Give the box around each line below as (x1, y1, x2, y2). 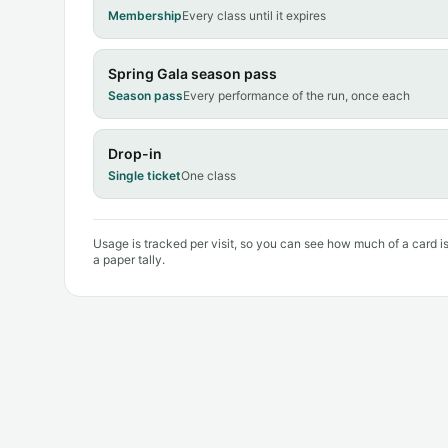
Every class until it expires (182, 7, 326, 23)
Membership (108, 7, 182, 23)
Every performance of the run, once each (183, 87, 410, 103)
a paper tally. (93, 251, 165, 267)
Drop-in (108, 144, 162, 162)
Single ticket (108, 167, 181, 183)
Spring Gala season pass (108, 64, 277, 82)
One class (181, 167, 236, 183)
